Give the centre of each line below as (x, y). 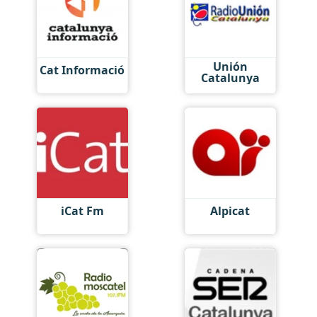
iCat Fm (82, 211)
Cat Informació (82, 70)
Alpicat (230, 211)
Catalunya (230, 77)
